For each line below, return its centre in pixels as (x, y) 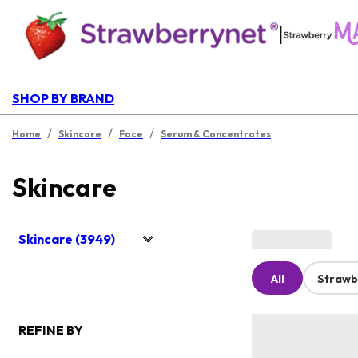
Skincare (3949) (67, 239)
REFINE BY (51, 330)
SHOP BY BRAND (63, 98)
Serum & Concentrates (216, 134)
